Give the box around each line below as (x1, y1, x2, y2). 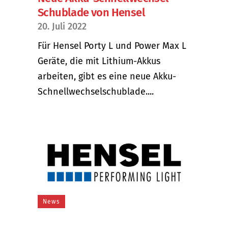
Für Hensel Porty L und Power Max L (38, 40, 186, 51)
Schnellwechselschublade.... (38, 85, 154, 97)
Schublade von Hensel (38, 5, 145, 19)
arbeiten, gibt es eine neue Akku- (38, 70, 176, 82)
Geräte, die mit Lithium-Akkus (38, 55, 160, 67)
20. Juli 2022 (38, 20, 87, 32)
